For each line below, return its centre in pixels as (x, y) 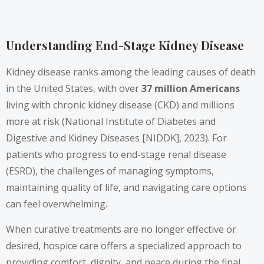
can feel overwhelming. (57, 204)
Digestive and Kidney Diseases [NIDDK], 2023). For (116, 138)
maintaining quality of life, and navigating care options (126, 188)
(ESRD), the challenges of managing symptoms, (110, 171)
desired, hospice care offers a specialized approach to (124, 246)
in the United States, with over (74, 89)
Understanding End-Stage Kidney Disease (125, 45)
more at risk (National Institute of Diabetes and (111, 122)
